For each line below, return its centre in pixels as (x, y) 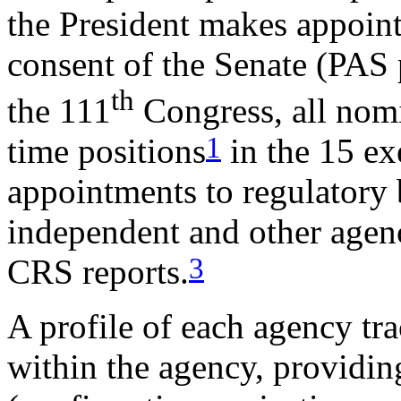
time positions (107, 151)
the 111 (59, 111)
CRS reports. (98, 272)
